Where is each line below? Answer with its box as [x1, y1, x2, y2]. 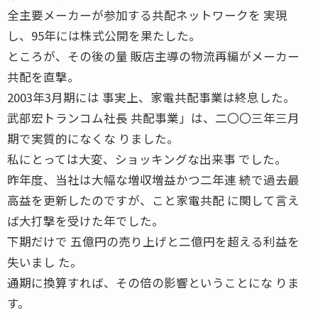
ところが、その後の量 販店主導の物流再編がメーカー [7, 47, 300, 65]
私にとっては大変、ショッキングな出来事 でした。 [7, 150, 287, 168]
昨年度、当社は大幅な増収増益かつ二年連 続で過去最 [7, 170, 300, 188]
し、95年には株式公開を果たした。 [7, 26, 201, 44]
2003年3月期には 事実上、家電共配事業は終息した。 [7, 88, 295, 106]
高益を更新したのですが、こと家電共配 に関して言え [7, 191, 300, 209]
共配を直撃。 [7, 67, 79, 85]
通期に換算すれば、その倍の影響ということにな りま [7, 273, 300, 291]
